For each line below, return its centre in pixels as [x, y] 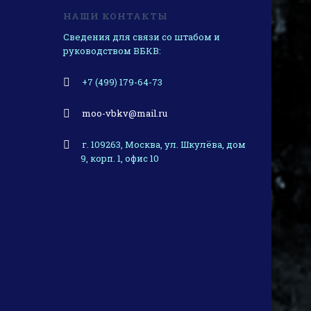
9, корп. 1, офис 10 [120, 158]
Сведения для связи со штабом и [142, 36]
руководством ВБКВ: [112, 50]
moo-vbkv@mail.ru [125, 113]
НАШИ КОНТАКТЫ [116, 16]
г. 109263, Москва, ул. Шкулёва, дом [164, 144]
